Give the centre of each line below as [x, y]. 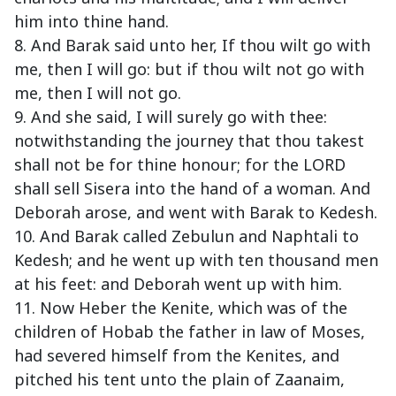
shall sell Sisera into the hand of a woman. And [192, 189]
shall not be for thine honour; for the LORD [180, 165]
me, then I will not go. [98, 93]
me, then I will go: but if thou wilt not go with [189, 69]
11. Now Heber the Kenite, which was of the [181, 308]
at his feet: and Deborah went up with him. [178, 284]
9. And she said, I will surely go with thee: [171, 117]
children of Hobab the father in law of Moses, [190, 332]
